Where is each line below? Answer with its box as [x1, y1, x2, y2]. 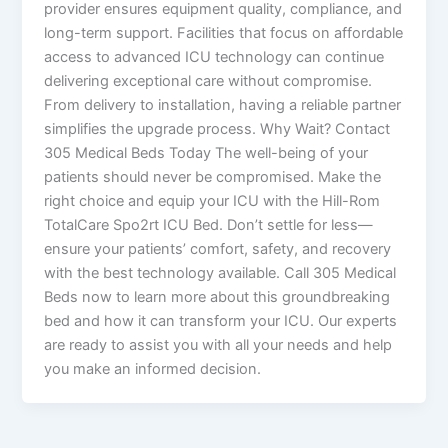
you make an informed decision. [44, 360, 262, 379]
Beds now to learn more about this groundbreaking [44, 288, 391, 307]
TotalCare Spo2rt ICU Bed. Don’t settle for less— [44, 216, 374, 235]
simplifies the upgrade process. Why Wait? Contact [44, 120, 391, 139]
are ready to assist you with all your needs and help [44, 336, 393, 355]
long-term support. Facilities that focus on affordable [44, 24, 404, 43]
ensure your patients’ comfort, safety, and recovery [44, 240, 392, 259]
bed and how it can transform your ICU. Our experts [44, 312, 398, 331]
